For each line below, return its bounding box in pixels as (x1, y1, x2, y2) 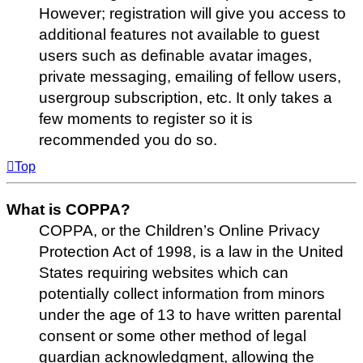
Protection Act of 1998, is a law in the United (39, 243, 344, 261)
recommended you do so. (39, 130, 217, 148)
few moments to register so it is (39, 109, 253, 127)
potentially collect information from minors (39, 285, 325, 303)
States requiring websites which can (39, 264, 288, 282)
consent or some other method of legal (39, 327, 306, 345)
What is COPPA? (6, 201, 130, 219)
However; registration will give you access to (39, 4, 346, 22)
